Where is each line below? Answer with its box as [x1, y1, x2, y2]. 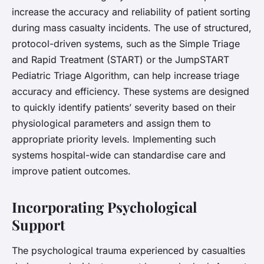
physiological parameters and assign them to [12, 117, 211, 130]
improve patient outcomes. [12, 165, 131, 177]
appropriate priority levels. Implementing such [12, 133, 216, 146]
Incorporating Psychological [12, 197, 197, 217]
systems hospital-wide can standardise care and [12, 149, 226, 161]
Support [12, 215, 65, 235]
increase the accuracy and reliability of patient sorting [12, 6, 250, 18]
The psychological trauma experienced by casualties [12, 245, 245, 257]
